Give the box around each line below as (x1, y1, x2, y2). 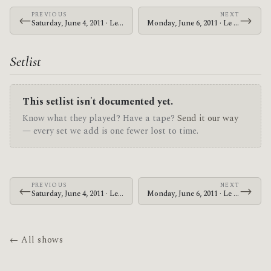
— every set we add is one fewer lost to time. (22, 125, 198, 139)
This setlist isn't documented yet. (22, 94, 173, 109)
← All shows (10, 233, 64, 247)
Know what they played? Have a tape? (22, 112, 177, 126)
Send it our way (177, 112, 238, 126)
